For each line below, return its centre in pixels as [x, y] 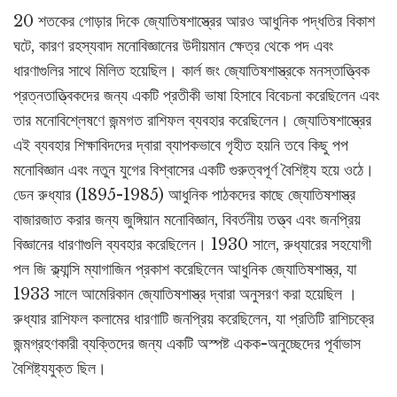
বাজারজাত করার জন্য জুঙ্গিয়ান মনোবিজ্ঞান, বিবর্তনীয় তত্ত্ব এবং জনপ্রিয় [187, 220]
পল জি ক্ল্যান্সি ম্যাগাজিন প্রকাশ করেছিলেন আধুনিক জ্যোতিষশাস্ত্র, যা [185, 270]
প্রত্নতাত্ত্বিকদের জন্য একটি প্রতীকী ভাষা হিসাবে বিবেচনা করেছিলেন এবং [196, 96]
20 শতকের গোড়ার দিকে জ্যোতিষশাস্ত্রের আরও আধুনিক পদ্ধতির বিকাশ [194, 22]
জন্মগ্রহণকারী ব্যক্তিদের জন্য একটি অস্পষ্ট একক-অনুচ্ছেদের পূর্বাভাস [187, 344]
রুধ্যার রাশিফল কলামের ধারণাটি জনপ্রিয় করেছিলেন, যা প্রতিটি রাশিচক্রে [194, 319]
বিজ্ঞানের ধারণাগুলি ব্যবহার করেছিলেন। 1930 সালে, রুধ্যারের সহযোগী [192, 245]
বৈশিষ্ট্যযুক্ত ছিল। [60, 369]
